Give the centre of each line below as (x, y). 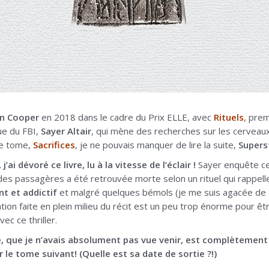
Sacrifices (54, 145)
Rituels (229, 117)
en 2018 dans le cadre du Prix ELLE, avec (126, 117)
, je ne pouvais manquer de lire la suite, (156, 145)
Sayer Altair (66, 131)
